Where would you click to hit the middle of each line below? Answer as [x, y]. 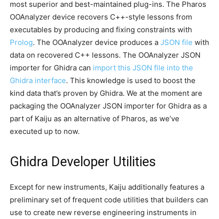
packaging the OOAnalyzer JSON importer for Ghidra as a [108, 106]
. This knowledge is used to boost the [131, 81]
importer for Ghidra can [51, 68]
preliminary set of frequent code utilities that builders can [109, 200]
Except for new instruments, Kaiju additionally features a [107, 187]
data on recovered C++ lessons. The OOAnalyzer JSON [105, 55]
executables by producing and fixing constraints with [101, 30]
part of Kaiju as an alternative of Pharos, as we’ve [95, 119]
